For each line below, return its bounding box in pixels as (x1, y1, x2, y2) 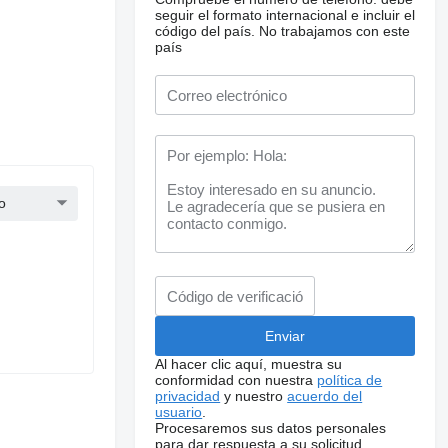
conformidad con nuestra (155, 372, 318, 388)
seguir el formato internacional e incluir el (155, 7, 416, 23)
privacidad (155, 388, 221, 404)
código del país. (155, 23, 256, 39)
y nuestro (220, 388, 288, 404)
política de (317, 372, 383, 388)
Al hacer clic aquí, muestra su (155, 356, 343, 372)
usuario (155, 404, 203, 420)
